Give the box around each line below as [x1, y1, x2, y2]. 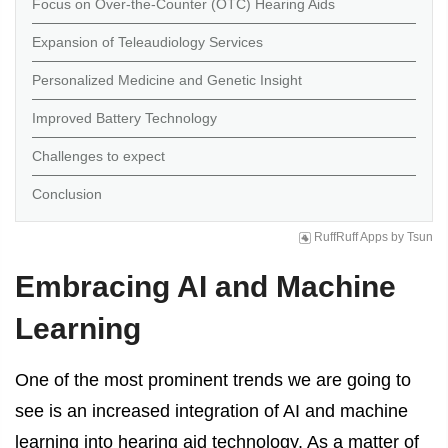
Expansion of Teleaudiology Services [32, 34, 263, 51]
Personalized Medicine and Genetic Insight [32, 72, 302, 89]
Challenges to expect [32, 148, 165, 165]
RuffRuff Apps [314, 230, 388, 245]
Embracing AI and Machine [15, 269, 396, 303]
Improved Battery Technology [32, 110, 217, 127]
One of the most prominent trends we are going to [15, 369, 411, 390]
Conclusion [32, 186, 102, 203]
